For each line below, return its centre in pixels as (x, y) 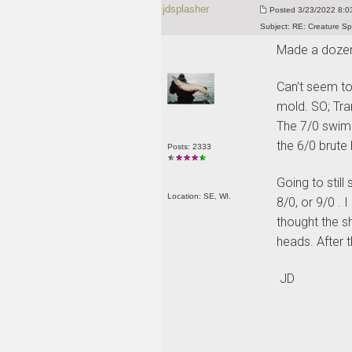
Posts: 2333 (189, 146)
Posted (282, 10)
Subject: (275, 26)
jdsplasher (185, 9)
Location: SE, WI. (199, 196)
